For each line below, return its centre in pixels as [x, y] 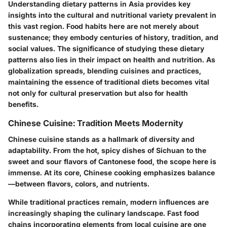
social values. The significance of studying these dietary [106, 48]
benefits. [23, 104]
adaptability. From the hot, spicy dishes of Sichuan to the [107, 150]
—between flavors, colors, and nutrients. [79, 184]
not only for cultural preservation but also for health [98, 93]
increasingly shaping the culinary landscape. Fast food [104, 213]
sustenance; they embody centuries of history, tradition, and [113, 37]
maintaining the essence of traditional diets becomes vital [109, 82]
